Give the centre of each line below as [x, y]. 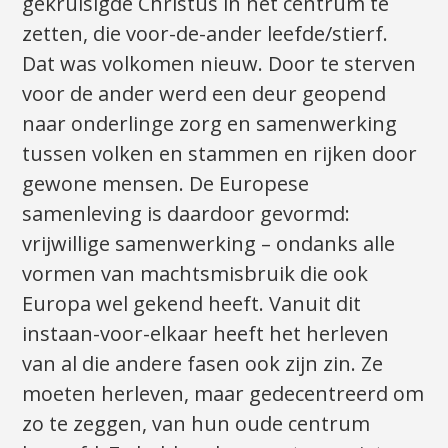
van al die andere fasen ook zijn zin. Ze [203, 363]
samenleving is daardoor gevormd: [186, 213]
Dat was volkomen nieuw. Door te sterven [219, 63]
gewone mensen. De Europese [166, 183]
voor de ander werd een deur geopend [204, 93]
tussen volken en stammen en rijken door [220, 153]
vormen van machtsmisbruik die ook [195, 273]
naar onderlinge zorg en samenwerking [210, 123]
